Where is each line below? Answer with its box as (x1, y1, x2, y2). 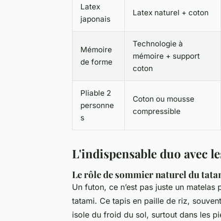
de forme (80, 57, 112, 67)
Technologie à (133, 38, 183, 48)
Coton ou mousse (133, 94, 194, 104)
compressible (133, 106, 181, 116)
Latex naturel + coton (133, 7, 209, 17)
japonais (80, 14, 110, 24)
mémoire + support (133, 51, 200, 61)
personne (80, 100, 114, 110)
